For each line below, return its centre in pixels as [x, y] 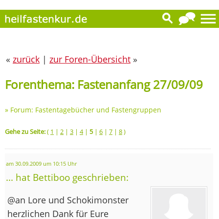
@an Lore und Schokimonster [68, 200]
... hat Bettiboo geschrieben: [67, 177]
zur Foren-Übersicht [90, 59]
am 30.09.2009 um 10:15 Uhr [41, 164]
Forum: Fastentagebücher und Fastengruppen [86, 109]
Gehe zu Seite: [25, 131]
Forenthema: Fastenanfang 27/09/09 [104, 84]
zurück [26, 59]
